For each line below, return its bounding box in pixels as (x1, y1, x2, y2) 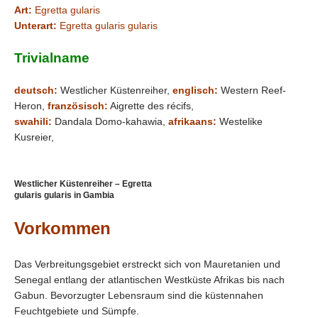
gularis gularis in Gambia (14, 190, 114, 200)
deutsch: (14, 84, 57, 96)
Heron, (14, 100, 45, 111)
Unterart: (14, 20, 57, 31)
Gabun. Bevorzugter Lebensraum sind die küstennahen (14, 290, 263, 301)
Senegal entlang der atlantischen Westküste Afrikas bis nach (14, 274, 285, 285)
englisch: (172, 84, 218, 96)
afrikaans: (168, 116, 216, 127)
